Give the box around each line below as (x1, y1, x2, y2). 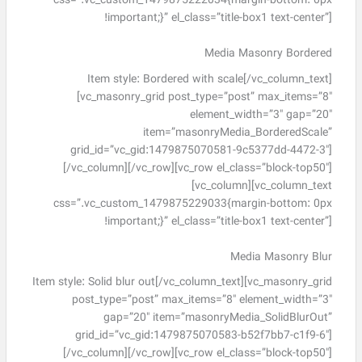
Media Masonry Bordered (204, 45, 332, 63)
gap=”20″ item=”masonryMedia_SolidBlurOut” (103, 309, 332, 327)
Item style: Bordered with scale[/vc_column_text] (86, 70, 332, 88)
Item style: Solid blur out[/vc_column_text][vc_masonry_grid (32, 274, 332, 292)
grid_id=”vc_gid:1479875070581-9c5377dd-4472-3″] (69, 141, 332, 159)
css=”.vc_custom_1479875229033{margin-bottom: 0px (53, 195, 332, 213)
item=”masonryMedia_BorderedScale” (142, 124, 332, 141)
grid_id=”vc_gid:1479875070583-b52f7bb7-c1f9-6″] (74, 327, 332, 345)
